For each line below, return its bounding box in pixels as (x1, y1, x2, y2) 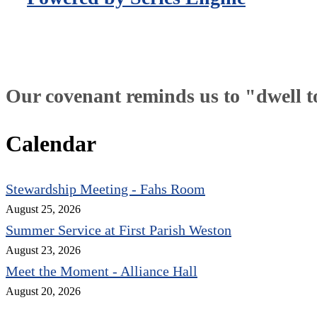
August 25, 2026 (6, 202, 81, 216)
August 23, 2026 (6, 243, 81, 257)
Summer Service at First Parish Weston (6, 221, 231, 238)
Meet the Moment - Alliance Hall (6, 263, 197, 279)
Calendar (6, 131, 96, 157)
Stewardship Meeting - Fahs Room (6, 180, 205, 197)
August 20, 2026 (6, 284, 81, 298)
